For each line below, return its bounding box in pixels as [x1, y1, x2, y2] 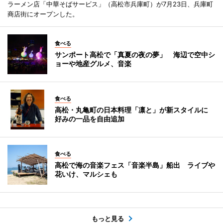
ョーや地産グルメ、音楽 [55, 59, 131, 68]
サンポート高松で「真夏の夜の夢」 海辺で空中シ [55, 50, 215, 59]
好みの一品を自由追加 [55, 114, 124, 123]
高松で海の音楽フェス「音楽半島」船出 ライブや [55, 160, 215, 169]
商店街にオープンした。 [7, 9, 79, 18]
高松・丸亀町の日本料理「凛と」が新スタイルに [55, 105, 215, 114]
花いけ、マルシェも [55, 169, 117, 178]
